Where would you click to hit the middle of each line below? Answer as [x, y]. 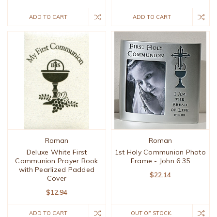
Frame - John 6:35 [160, 161]
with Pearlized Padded [57, 170]
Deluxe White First [57, 152]
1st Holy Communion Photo [160, 152]
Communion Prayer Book [57, 161]
